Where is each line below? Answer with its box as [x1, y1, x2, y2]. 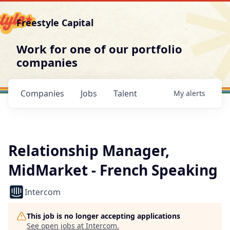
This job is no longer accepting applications [27, 211, 180, 221]
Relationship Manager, [8, 141, 169, 160]
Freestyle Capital [16, 16, 93, 29]
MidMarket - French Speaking [8, 160, 218, 180]
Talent [113, 88, 137, 99]
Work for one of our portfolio [16, 41, 182, 56]
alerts [186, 88, 205, 98]
